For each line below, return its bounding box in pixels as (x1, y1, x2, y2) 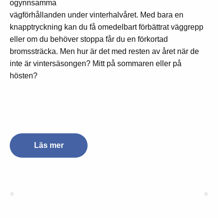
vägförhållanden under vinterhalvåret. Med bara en (10, 11, 183, 19)
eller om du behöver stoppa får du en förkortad (10, 35, 168, 44)
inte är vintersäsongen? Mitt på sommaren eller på (10, 59, 182, 68)
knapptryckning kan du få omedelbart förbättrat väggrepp (10, 23, 203, 32)
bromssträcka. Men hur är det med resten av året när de (10, 47, 199, 56)
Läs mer (34, 141, 64, 150)
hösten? (10, 72, 37, 80)
